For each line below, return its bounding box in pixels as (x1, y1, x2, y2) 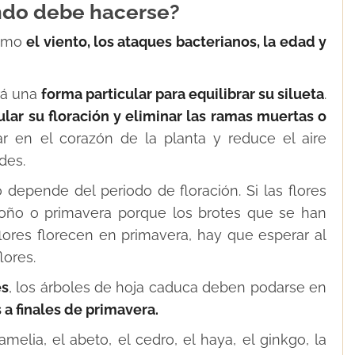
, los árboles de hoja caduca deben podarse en (8, 279, 327, 296)
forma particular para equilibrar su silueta (41, 86, 324, 103)
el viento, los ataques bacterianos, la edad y (26, 33, 327, 51)
